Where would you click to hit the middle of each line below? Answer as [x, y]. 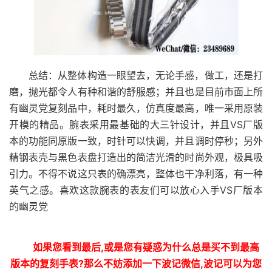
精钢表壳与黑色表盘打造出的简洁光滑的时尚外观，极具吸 [136, 157]
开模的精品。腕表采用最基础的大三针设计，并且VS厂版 [136, 124]
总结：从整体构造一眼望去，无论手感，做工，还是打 [146, 75]
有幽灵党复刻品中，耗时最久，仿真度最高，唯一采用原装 [136, 108]
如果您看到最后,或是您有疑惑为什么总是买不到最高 [146, 247]
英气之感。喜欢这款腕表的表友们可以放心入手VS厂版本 [136, 190]
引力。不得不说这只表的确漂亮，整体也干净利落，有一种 [136, 173]
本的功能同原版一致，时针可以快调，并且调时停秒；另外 [136, 141]
